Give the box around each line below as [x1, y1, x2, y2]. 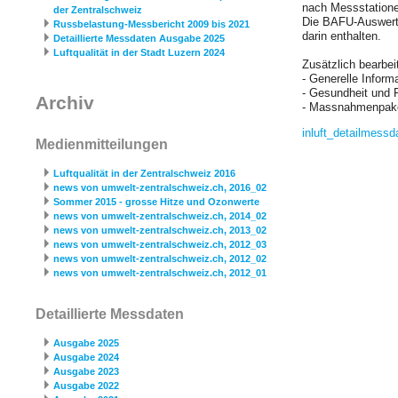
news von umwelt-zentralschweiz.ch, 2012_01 [53, 267, 267, 278]
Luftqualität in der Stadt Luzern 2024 [53, 46, 225, 58]
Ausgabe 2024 [53, 351, 119, 362]
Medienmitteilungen [36, 137, 168, 153]
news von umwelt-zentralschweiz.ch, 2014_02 [53, 210, 267, 221]
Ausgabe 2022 [53, 379, 119, 391]
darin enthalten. [302, 29, 381, 44]
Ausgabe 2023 [53, 365, 119, 377]
